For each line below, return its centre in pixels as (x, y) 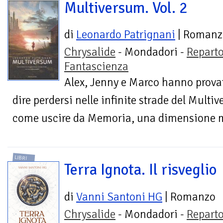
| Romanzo (189, 197)
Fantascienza (96, 67)
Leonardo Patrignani (126, 35)
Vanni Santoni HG (119, 197)
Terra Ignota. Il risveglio (140, 170)
